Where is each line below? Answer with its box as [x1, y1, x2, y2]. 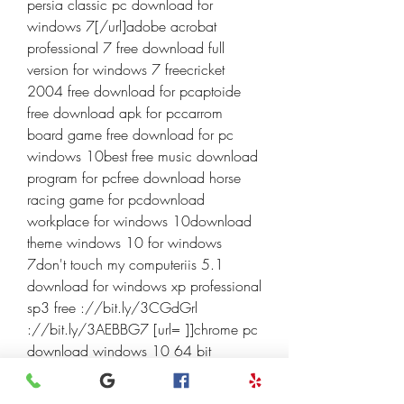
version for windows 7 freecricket [27, 60, 225, 79]
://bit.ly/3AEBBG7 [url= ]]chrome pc [27, 319, 258, 339]
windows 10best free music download [27, 146, 258, 166]
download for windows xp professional [27, 276, 262, 296]
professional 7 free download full [27, 38, 225, 58]
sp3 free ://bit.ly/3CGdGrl [27, 298, 197, 317]
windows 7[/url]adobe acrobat [27, 16, 216, 36]
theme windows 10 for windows [27, 233, 222, 252]
